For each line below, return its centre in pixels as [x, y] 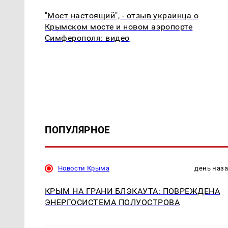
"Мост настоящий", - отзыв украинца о [122, 16]
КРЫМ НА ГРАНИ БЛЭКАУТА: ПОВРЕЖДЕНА [133, 191]
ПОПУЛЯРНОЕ [78, 130]
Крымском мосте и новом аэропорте [119, 27]
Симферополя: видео [87, 38]
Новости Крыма [84, 168]
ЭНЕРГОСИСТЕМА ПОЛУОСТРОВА [112, 203]
